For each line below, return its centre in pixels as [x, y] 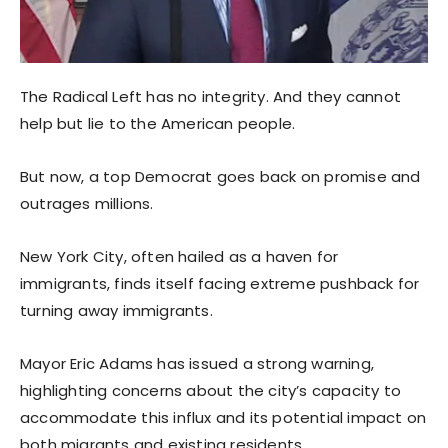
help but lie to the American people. [158, 123]
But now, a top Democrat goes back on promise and [220, 176]
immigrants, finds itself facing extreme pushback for [220, 283]
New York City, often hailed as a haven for [179, 256]
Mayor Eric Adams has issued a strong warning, [197, 363]
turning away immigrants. [116, 310]
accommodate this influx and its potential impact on [223, 417]
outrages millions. [87, 203]
